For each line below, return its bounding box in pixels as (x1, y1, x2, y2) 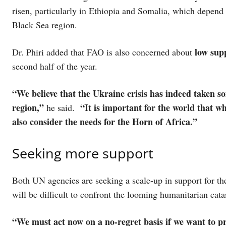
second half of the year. (12, 60, 100, 73)
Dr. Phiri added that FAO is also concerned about (12, 46, 195, 59)
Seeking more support (12, 144, 157, 163)
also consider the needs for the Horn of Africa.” (12, 115, 200, 129)
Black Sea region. (12, 19, 80, 31)
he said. (44, 101, 77, 114)
